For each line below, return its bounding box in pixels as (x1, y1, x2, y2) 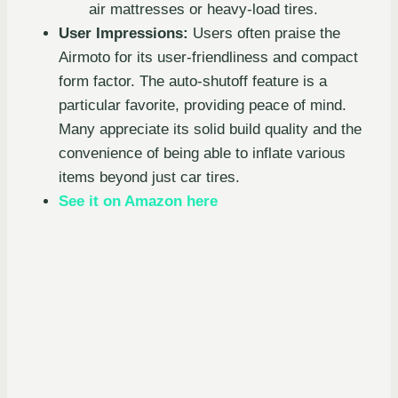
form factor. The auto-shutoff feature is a (59, 72, 327, 90)
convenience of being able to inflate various (59, 144, 346, 162)
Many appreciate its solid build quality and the (59, 120, 362, 138)
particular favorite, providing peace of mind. (59, 96, 346, 114)
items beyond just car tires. (59, 168, 240, 186)
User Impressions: (59, 24, 188, 42)
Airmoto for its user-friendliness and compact (59, 48, 358, 66)
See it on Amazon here (59, 192, 218, 210)
